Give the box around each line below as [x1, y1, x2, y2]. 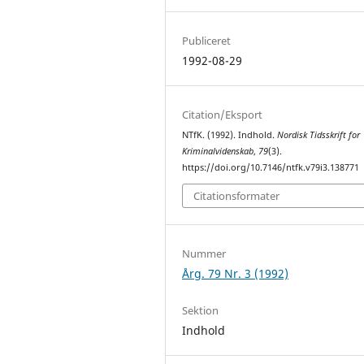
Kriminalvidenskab [182, 145, 254, 157]
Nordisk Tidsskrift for [277, 128, 361, 141]
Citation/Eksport [182, 106, 263, 122]
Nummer [182, 246, 227, 262]
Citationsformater [193, 188, 280, 204]
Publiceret [182, 32, 232, 48]
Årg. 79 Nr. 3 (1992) [182, 266, 289, 282]
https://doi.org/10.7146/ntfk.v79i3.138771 [182, 161, 360, 173]
